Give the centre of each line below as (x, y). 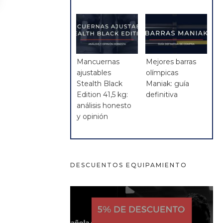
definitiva (162, 95)
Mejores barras (171, 62)
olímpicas (162, 73)
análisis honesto (104, 106)
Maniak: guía (168, 84)
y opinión (93, 117)
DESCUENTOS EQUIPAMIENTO (129, 165)
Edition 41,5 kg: (103, 95)
